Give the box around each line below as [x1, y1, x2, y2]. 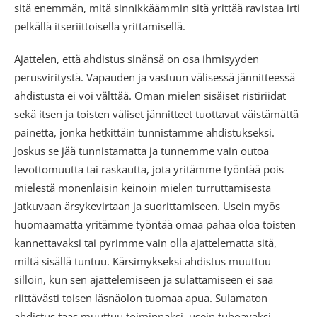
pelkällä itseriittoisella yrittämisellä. [14, 19, 185, 33]
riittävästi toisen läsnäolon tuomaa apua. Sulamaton [14, 291, 267, 305]
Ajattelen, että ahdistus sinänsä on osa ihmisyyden [14, 52, 259, 66]
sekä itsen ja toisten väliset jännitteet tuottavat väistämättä [14, 107, 299, 121]
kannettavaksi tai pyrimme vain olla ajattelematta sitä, [14, 236, 277, 250]
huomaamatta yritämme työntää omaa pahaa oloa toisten [14, 217, 296, 231]
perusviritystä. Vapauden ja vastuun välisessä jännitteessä [14, 70, 295, 84]
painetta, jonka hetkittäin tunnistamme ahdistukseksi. [14, 125, 275, 139]
